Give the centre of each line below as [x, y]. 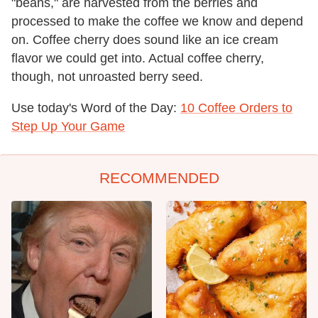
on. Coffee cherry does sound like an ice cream [145, 40]
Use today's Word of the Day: [96, 108]
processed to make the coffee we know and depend [157, 21]
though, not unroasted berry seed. [107, 77]
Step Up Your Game [68, 126]
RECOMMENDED [159, 178]
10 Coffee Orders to [236, 108]
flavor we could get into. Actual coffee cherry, [138, 58]
